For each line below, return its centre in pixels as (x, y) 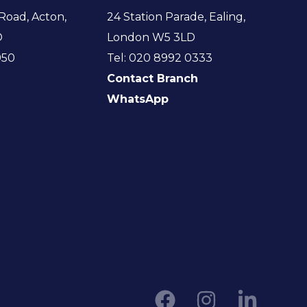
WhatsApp (137, 99)
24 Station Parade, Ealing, (176, 16)
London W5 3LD (151, 37)
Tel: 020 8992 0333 (159, 58)
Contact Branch (152, 78)
